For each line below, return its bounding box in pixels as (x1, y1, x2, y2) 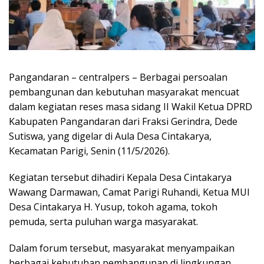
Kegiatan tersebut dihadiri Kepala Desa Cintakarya (9, 170, 232, 184)
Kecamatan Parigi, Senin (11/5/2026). (9, 144, 170, 157)
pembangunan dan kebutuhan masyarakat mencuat (9, 85, 239, 98)
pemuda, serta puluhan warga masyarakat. (9, 214, 198, 228)
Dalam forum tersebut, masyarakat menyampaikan (9, 241, 235, 255)
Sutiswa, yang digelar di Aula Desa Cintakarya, (9, 129, 212, 143)
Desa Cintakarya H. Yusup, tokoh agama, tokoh (9, 200, 217, 213)
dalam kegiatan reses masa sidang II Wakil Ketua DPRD (9, 100, 252, 113)
